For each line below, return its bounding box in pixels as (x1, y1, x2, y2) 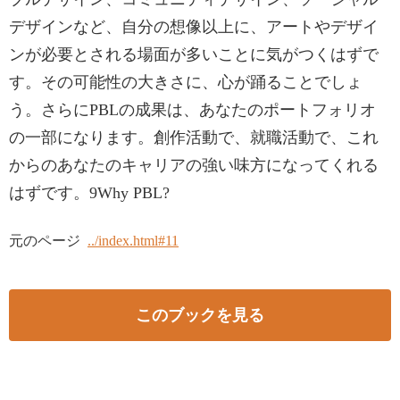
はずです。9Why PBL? (9, 184, 170, 202)
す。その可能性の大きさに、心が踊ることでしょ (9, 73, 362, 91)
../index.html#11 (87, 233, 179, 248)
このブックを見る (136, 305, 264, 324)
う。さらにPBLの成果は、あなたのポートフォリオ (9, 101, 376, 119)
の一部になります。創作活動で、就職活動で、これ (9, 129, 379, 146)
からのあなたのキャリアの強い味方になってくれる (9, 156, 379, 174)
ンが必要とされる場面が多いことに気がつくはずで (9, 46, 379, 63)
